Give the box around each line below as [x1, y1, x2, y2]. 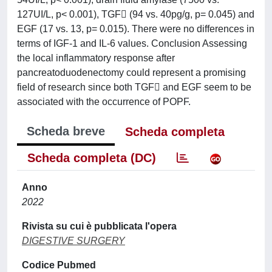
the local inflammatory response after [17, 53, 175, 63]
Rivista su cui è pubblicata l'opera [22, 221, 177, 231]
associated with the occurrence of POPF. [17, 97, 191, 107]
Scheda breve [27, 124, 105, 138]
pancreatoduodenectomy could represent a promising [17, 67, 246, 78]
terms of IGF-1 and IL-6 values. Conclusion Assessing [17, 38, 247, 49]
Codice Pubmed [22, 260, 96, 270]
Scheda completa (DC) [27, 151, 156, 165]
